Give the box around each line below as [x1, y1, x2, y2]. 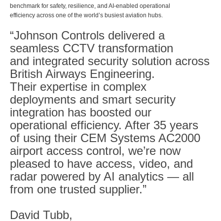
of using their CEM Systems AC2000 [10, 131, 200, 145]
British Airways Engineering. [10, 67, 155, 80]
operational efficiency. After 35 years [10, 118, 198, 132]
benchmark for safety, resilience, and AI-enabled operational [10, 2, 170, 9]
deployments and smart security [10, 92, 176, 106]
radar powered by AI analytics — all [10, 169, 194, 183]
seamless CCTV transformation [10, 41, 173, 55]
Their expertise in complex [10, 79, 147, 93]
